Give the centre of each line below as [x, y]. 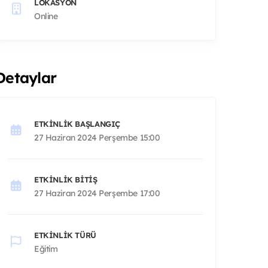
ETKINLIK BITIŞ [66, 179]
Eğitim [46, 249]
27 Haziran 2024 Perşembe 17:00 [97, 193]
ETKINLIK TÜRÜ [65, 235]
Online [46, 16]
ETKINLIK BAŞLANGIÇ [77, 124]
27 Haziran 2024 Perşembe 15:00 [97, 137]
